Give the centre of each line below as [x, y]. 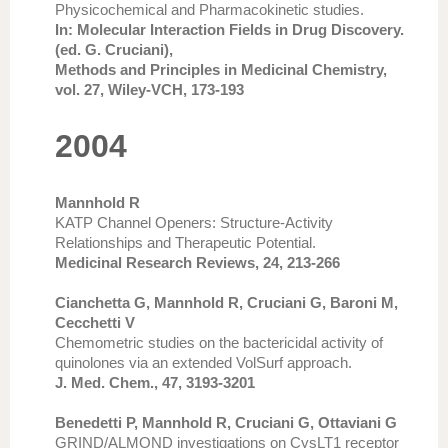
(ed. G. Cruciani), [114, 49]
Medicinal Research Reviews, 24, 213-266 [197, 262]
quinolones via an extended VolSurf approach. [203, 362]
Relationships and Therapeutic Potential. [185, 242]
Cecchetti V [95, 322]
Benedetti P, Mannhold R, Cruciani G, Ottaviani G [226, 422]
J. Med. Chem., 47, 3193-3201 [155, 382]
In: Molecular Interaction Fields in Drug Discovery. [229, 29]
